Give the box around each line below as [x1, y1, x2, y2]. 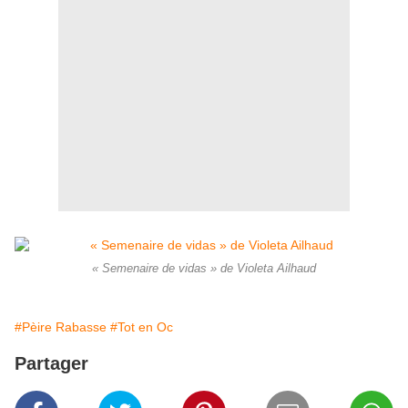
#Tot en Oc [110, 319, 173, 334]
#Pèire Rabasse [15, 319, 107, 334]
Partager [15, 352, 88, 373]
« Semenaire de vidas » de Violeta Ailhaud [92, 261, 316, 275]
